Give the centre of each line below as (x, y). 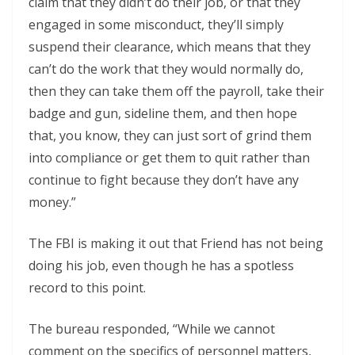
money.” (52, 202)
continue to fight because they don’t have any (164, 180)
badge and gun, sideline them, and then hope (163, 113)
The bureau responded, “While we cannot (152, 329)
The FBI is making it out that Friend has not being (176, 243)
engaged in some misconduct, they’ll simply (156, 25)
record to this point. (87, 288)
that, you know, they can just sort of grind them (170, 136)
